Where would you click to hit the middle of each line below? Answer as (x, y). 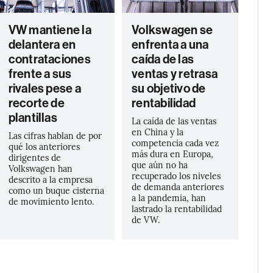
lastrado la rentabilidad (177, 208)
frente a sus (40, 74)
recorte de (36, 103)
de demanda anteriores (178, 186)
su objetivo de (169, 88)
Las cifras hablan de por (55, 135)
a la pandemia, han (169, 197)
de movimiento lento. (51, 201)
